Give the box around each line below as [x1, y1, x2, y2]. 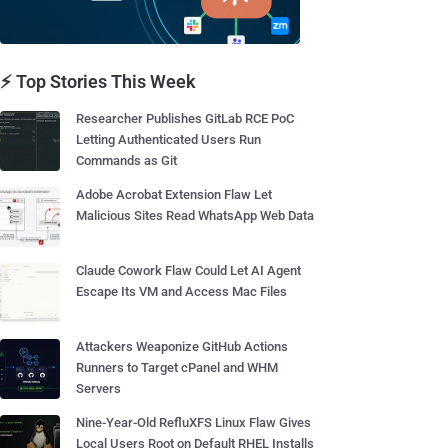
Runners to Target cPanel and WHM [76, 360, 278, 375]
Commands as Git [76, 153, 177, 168]
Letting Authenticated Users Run [76, 132, 261, 147]
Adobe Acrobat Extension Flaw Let [76, 187, 272, 202]
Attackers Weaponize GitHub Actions [76, 339, 288, 354]
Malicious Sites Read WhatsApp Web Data [76, 208, 314, 223]
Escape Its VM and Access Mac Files [76, 284, 287, 299]
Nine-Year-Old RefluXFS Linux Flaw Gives [76, 415, 311, 430]
